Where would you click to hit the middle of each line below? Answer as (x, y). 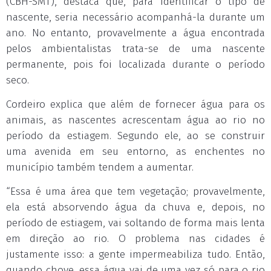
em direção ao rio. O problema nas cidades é (135, 239)
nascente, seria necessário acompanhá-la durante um (135, 17)
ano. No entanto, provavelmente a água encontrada (135, 33)
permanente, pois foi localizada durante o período (135, 64)
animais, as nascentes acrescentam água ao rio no (135, 120)
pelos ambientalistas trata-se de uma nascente (135, 49)
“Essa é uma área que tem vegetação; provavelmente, (135, 191)
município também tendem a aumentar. (100, 167)
